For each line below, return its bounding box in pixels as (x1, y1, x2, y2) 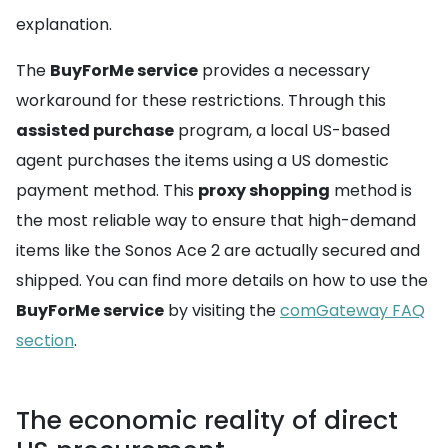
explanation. (16, 13, 112, 37)
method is (330, 179, 412, 203)
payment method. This (16, 179, 198, 203)
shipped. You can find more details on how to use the (16, 269, 428, 293)
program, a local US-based (174, 119, 390, 143)
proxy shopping (198, 179, 330, 203)
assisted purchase (16, 119, 174, 143)
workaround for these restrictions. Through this (16, 89, 386, 113)
